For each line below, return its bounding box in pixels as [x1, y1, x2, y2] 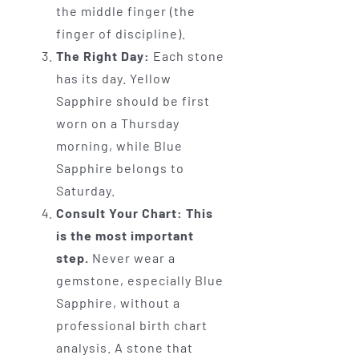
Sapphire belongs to [55, 159, 184, 175]
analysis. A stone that [55, 339, 193, 355]
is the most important [55, 227, 194, 243]
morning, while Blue [55, 137, 183, 153]
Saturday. [55, 182, 115, 198]
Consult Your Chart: [55, 204, 183, 220]
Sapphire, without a [55, 294, 180, 310]
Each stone [149, 47, 224, 63]
